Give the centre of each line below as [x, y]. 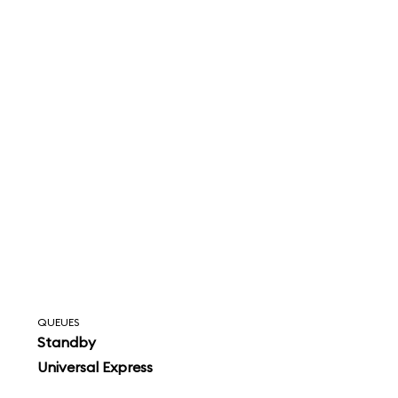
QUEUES [59, 322]
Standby [67, 342]
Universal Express [96, 367]
